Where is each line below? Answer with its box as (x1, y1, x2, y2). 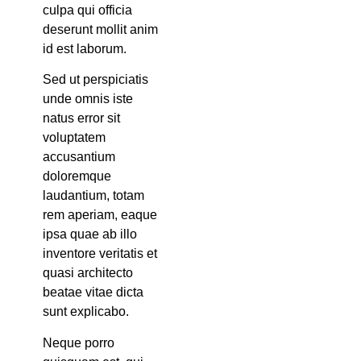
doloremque (42, 169, 111, 184)
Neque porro (42, 335, 114, 350)
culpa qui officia (42, 3, 132, 18)
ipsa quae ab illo (42, 227, 137, 242)
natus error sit (42, 111, 120, 126)
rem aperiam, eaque (42, 208, 157, 222)
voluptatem (42, 131, 106, 145)
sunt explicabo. (42, 305, 129, 319)
